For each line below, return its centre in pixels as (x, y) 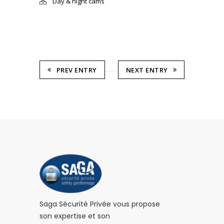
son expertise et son (75, 216)
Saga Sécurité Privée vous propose (100, 204)
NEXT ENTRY (147, 70)
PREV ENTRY (76, 70)
